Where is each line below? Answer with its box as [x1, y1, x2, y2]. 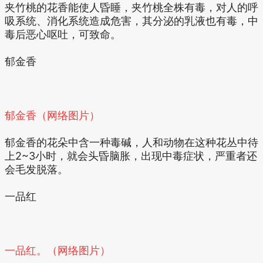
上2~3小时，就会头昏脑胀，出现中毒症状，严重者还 [5, 150, 257, 162]
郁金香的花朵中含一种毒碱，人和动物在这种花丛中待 [5, 136, 258, 149]
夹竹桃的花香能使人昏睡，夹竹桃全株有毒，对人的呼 [5, 1, 258, 14]
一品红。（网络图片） [5, 244, 110, 257]
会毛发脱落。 [5, 163, 68, 176]
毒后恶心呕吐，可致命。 [5, 28, 121, 41]
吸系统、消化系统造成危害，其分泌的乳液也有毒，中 [5, 15, 258, 27]
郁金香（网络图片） [5, 109, 100, 122]
